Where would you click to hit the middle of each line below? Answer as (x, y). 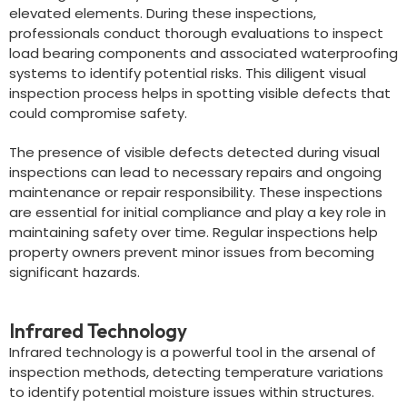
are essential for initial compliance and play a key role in (198, 212)
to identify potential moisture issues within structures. (192, 392)
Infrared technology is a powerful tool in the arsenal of (193, 352)
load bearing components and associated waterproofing (203, 53)
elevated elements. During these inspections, (163, 13)
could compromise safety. (98, 113)
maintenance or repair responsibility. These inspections (196, 192)
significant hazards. (74, 272)
